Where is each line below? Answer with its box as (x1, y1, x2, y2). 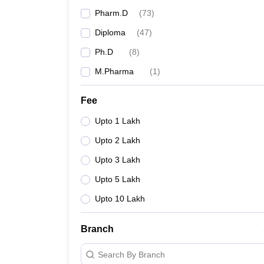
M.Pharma (95, 67, 134, 76)
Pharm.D (95, 8, 128, 18)
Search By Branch (98, 249, 165, 259)
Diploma (95, 28, 126, 37)
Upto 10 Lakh (95, 194, 145, 203)
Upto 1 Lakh (95, 116, 140, 126)
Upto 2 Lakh (95, 136, 140, 145)
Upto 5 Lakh (95, 174, 140, 184)
